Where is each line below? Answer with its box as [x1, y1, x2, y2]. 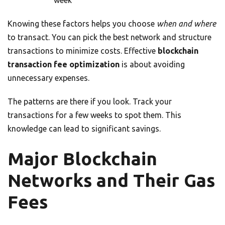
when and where [157, 19, 216, 29]
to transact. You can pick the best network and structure [8, 33, 211, 42]
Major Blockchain [8, 149, 157, 169]
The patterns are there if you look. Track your [8, 97, 172, 106]
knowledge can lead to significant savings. [8, 124, 161, 134]
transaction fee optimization [8, 60, 120, 69]
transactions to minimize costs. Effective [8, 46, 158, 56]
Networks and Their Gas [8, 170, 215, 191]
